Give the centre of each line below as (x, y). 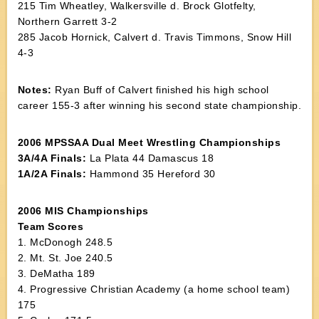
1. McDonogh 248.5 (65, 242)
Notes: (35, 90)
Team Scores (51, 226)
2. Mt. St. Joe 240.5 (65, 258)
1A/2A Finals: (52, 174)
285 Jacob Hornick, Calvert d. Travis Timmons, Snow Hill (155, 37)
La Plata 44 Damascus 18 (150, 158)
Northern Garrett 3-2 (67, 21)
